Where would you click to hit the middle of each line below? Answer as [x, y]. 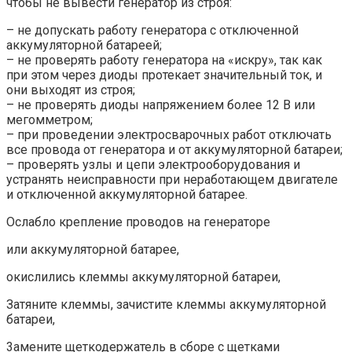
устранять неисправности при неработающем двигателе [172, 180]
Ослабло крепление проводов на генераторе [138, 222]
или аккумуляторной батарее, [93, 250]
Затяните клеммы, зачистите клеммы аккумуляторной [166, 305]
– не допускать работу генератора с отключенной [152, 31]
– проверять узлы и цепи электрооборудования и [153, 165]
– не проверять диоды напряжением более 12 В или [161, 105]
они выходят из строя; [71, 90]
